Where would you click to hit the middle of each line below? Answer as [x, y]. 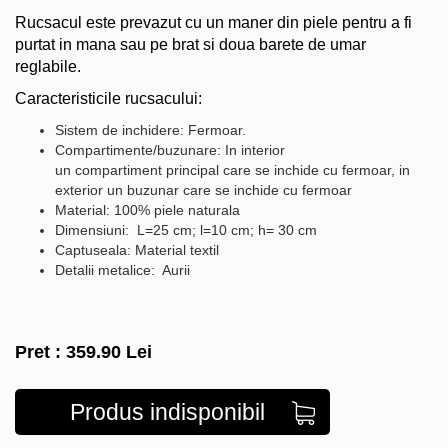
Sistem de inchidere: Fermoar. [150, 129]
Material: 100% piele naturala [147, 209]
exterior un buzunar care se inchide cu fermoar [203, 189]
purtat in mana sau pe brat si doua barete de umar [190, 44]
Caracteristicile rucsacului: [108, 98]
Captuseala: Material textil [137, 249]
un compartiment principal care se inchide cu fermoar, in [232, 169]
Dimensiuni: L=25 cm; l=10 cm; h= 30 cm [186, 229]
